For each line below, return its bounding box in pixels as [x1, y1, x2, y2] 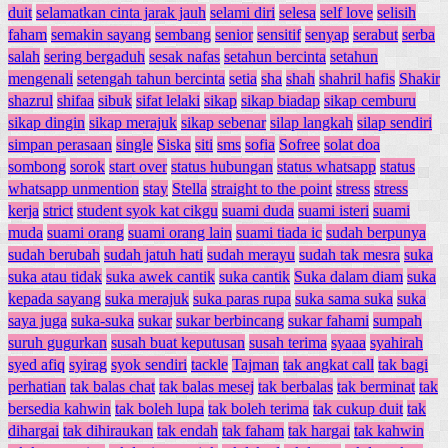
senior [215, 26, 253, 44]
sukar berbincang [176, 312, 284, 330]
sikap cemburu [324, 92, 416, 110]
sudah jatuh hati [104, 246, 203, 264]
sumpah [373, 312, 422, 330]
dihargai [8, 422, 59, 440]
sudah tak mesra [299, 246, 400, 264]
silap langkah [270, 114, 353, 132]
